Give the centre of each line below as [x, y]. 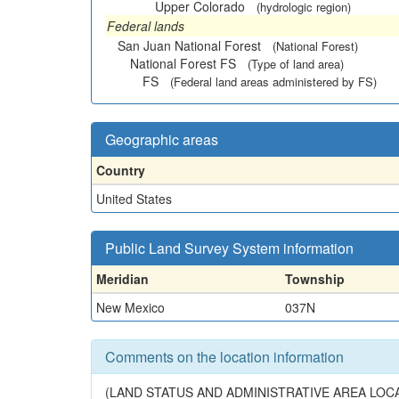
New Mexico [130, 307]
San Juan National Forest [189, 45]
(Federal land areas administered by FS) [273, 81]
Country [121, 170]
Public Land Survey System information [229, 248]
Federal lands [146, 25]
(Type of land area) [296, 63]
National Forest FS [183, 63]
